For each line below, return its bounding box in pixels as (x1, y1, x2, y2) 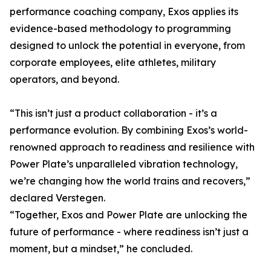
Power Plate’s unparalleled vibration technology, (10, 158, 238, 170)
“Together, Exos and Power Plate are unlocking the (10, 209, 247, 221)
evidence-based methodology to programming (10, 22, 231, 34)
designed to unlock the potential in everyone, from (10, 39, 245, 51)
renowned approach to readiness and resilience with (10, 141, 255, 153)
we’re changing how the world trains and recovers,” (10, 175, 250, 187)
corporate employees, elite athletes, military (10, 56, 216, 68)
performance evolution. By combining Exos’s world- (10, 124, 248, 136)
